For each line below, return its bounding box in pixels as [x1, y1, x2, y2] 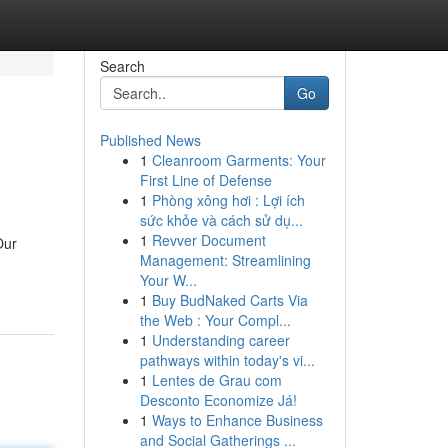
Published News [99, 130, 201, 150]
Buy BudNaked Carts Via [151, 290, 308, 310]
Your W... [139, 270, 197, 290]
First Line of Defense [139, 170, 272, 190]
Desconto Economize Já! [139, 390, 297, 410]
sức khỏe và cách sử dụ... [139, 210, 303, 230]
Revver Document [151, 230, 266, 250]
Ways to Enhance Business [151, 410, 323, 430]
